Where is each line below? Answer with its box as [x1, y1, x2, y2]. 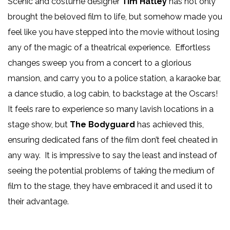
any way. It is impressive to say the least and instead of [8, 150, 217, 161]
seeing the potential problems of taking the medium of [8, 166, 215, 176]
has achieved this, [135, 120, 204, 130]
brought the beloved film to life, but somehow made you [8, 12, 222, 22]
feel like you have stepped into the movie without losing [8, 27, 219, 37]
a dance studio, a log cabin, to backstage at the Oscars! [8, 89, 220, 99]
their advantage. [8, 197, 69, 207]
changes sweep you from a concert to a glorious [8, 58, 191, 68]
